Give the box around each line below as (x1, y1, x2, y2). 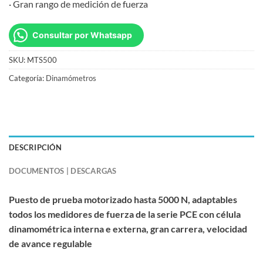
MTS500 (27, 55, 57, 65)
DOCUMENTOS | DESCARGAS (9, 166, 117, 176)
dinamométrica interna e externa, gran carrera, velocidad (9, 222, 247, 234)
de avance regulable (9, 237, 92, 249)
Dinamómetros (46, 73, 96, 83)
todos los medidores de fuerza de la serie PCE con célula (9, 208, 241, 220)
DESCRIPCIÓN (9, 142, 62, 152)
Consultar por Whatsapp (32, 29, 132, 40)
